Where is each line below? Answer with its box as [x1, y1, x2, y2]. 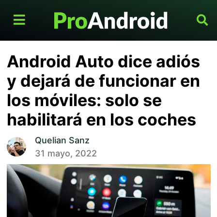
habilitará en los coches [6, 109, 196, 130]
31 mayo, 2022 [34, 148, 97, 159]
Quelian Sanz [34, 135, 90, 146]
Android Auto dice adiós [6, 51, 200, 72]
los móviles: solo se [6, 90, 162, 110]
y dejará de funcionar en [6, 71, 200, 91]
